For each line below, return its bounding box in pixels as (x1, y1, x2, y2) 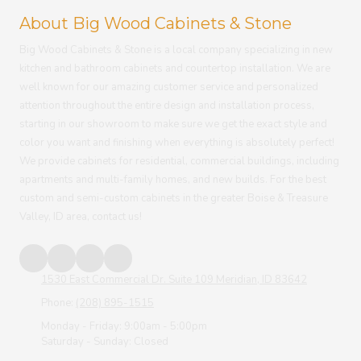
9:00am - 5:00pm (122, 318, 207, 334)
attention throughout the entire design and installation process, (19, 98, 314, 113)
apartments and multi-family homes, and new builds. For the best (19, 172, 326, 187)
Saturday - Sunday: (41, 334, 131, 349)
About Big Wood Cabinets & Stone (19, 13, 292, 33)
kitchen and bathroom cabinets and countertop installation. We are (19, 60, 330, 76)
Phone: (41, 295, 76, 310)
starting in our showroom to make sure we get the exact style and (19, 116, 327, 131)
